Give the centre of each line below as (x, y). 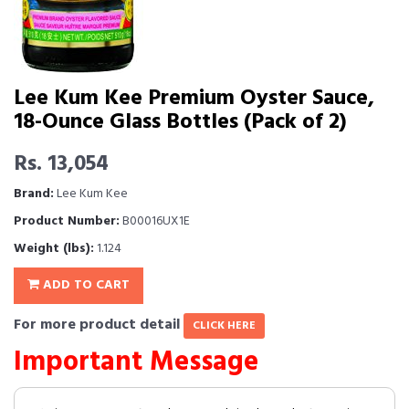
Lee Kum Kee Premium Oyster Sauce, (194, 99)
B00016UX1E (155, 221)
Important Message (136, 362)
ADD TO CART (84, 285)
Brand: (34, 194)
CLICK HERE (224, 326)
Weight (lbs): (54, 249)
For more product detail (99, 325)
